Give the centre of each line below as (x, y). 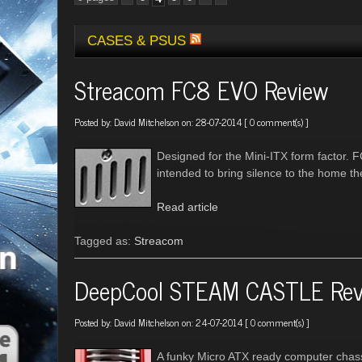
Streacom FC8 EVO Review (201, 90)
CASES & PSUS (139, 41)
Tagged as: (104, 241)
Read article (187, 207)
